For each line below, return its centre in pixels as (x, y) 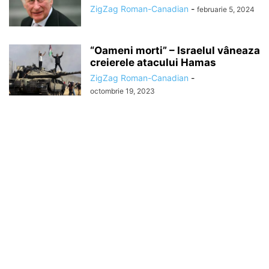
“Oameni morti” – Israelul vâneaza (175, 51)
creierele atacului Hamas (153, 63)
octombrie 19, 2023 (122, 91)
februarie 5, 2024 (226, 10)
